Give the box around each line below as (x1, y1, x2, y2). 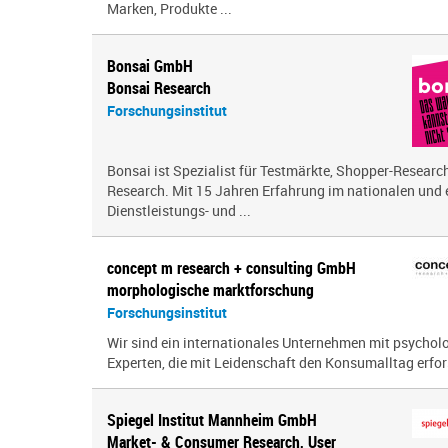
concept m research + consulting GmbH (107, 257, 356, 279)
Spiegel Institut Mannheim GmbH (107, 409, 317, 431)
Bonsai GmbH (107, 55, 193, 77)
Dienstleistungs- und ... (107, 201, 251, 220)
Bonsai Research (107, 77, 211, 99)
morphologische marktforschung (107, 279, 314, 301)
